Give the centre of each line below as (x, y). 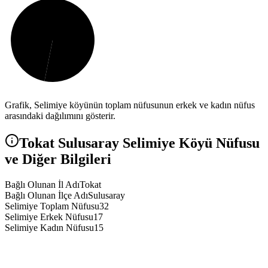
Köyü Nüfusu (217, 143)
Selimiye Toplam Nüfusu (52, 206)
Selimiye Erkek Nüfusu (49, 217)
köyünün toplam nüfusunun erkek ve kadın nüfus (161, 105)
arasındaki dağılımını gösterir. (60, 116)
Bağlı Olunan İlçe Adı (46, 196)
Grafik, (19, 105)
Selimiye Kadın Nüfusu (49, 228)
